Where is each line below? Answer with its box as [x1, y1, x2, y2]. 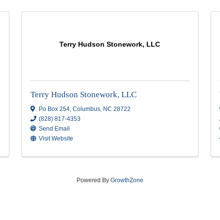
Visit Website [84, 197, 125, 206]
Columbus [124, 163, 157, 171]
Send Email [84, 186, 121, 194]
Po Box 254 [84, 163, 121, 171]
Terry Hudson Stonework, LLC [75, 144, 200, 156]
